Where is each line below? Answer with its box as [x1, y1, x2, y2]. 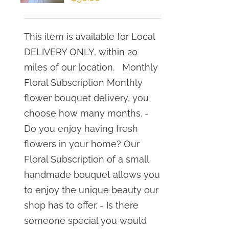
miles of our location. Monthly [24, 62, 158, 73]
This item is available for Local [24, 31, 155, 42]
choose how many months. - [24, 108, 149, 119]
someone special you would [24, 215, 147, 226]
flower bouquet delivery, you [24, 93, 149, 103]
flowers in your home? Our [24, 139, 140, 149]
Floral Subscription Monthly [24, 77, 143, 88]
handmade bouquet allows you [24, 169, 161, 180]
